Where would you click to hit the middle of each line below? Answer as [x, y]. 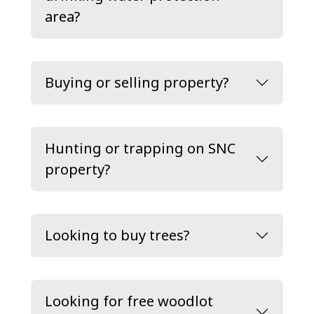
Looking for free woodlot [129, 301]
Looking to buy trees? [117, 235]
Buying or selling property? [137, 82]
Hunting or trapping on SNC [140, 148]
